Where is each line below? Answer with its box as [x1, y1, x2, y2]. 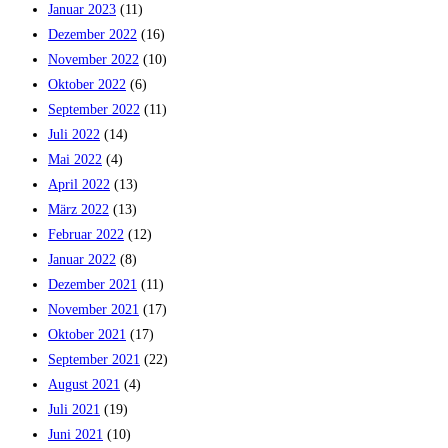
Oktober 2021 [48, 326, 126, 342]
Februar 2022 [48, 226, 124, 242]
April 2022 [48, 176, 110, 192]
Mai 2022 [48, 151, 102, 167]
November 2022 [48, 51, 139, 67]
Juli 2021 [48, 401, 100, 417]
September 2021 [48, 351, 140, 367]
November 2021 [48, 301, 139, 317]
